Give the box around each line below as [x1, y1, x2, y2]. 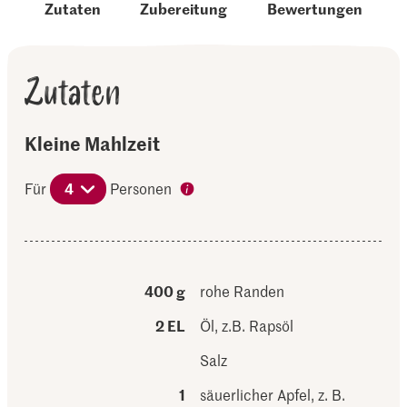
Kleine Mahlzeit [25, 130, 161, 155]
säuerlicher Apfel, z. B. [200, 384, 346, 404]
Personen [110, 178, 173, 198]
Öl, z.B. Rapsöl [200, 315, 294, 335]
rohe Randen [200, 281, 285, 301]
